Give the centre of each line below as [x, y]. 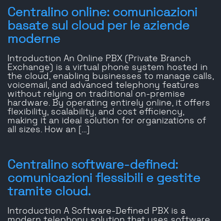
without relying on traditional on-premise [96, 94]
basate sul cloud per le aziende [98, 26]
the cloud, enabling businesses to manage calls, [110, 77]
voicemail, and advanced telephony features [103, 86]
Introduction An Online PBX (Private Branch [99, 59]
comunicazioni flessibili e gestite [104, 179]
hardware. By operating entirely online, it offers [109, 103]
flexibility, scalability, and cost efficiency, [96, 112]
